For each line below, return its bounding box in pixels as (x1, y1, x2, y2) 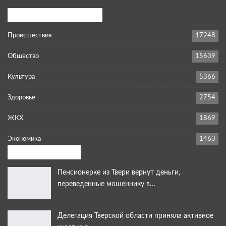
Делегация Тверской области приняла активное (58, 212, 213, 219)
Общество (8, 52, 39, 60)
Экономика (8, 135, 41, 142)
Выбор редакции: (8, 148, 72, 156)
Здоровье (8, 94, 35, 101)
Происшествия (8, 32, 51, 39)
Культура (8, 73, 35, 80)
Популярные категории (8, 11, 94, 19)
